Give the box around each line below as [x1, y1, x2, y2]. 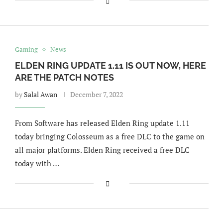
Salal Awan [23, 90, 57, 99]
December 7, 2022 [70, 90, 123, 99]
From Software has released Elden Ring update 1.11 [14, 118, 190, 128]
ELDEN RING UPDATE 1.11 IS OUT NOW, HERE [14, 60, 206, 71]
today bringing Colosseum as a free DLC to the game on [14, 131, 205, 141]
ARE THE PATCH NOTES [14, 72, 114, 83]
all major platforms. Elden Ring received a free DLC [14, 145, 190, 155]
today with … [14, 158, 59, 168]
